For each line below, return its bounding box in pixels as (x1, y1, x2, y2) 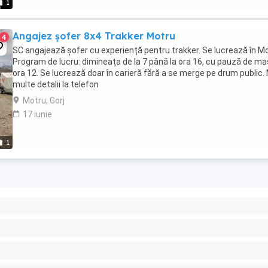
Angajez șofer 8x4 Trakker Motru (13, 30, 175, 42)
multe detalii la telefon (13, 80, 99, 89)
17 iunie (23, 109, 52, 119)
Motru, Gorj (23, 96, 65, 105)
